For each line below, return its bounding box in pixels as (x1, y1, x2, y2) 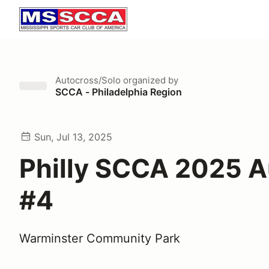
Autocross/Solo (55, 74, 121, 86)
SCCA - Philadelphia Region (55, 86, 182, 98)
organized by (121, 74, 178, 86)
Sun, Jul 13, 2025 (34, 131, 112, 143)
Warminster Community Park (19, 231, 180, 246)
